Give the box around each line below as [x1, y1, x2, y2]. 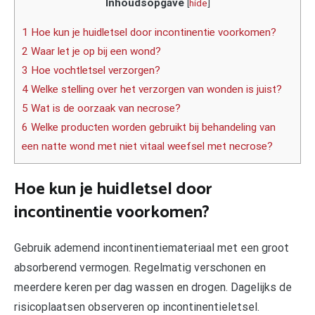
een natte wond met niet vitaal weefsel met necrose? [22, 140, 273, 153]
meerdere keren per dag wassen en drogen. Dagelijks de [14, 280, 292, 294]
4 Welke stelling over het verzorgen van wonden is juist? [22, 83, 282, 96]
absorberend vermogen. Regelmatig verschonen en [14, 260, 266, 274]
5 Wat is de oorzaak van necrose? [22, 102, 181, 115]
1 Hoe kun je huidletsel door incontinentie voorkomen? [22, 26, 276, 39]
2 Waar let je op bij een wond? [22, 45, 161, 58]
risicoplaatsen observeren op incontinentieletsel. [14, 300, 259, 314]
